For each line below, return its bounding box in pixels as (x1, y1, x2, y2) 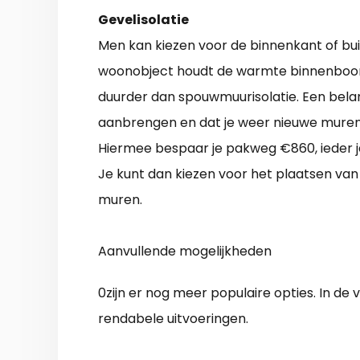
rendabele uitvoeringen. (98, 309, 248, 329)
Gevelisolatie (98, 10, 189, 30)
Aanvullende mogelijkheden (98, 242, 272, 261)
